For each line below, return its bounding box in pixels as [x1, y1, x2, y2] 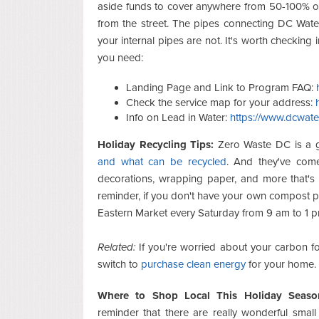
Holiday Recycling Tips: [98, 137, 214, 151]
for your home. [246, 257, 316, 271]
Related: [98, 240, 135, 253]
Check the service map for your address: [126, 95, 315, 109]
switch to [98, 257, 141, 271]
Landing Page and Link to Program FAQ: [126, 80, 316, 94]
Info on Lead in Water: [126, 110, 230, 124]
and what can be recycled [98, 155, 226, 168]
